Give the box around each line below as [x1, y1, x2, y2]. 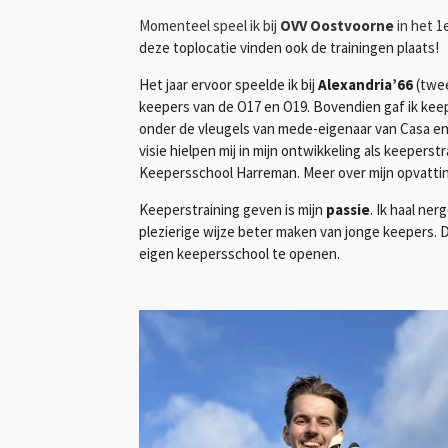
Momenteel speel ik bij [139, 15, 280, 35]
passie [323, 199, 370, 219]
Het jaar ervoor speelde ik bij [139, 74, 318, 94]
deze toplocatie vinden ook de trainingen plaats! [139, 37, 439, 57]
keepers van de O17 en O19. [139, 96, 313, 116]
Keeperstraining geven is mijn [139, 199, 323, 219]
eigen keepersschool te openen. [139, 243, 340, 263]
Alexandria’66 [318, 74, 413, 94]
